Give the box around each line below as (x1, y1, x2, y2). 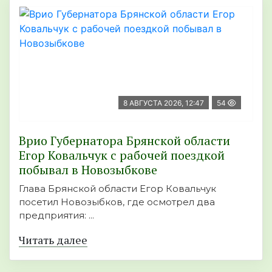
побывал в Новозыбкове (19, 161, 157, 178)
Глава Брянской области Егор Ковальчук (19, 182, 216, 194)
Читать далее (19, 232, 87, 247)
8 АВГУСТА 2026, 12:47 (123, 98, 204, 107)
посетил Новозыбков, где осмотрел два (19, 195, 215, 208)
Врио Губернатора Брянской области (19, 132, 230, 149)
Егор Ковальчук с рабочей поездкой (19, 146, 225, 163)
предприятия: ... (19, 209, 94, 221)
